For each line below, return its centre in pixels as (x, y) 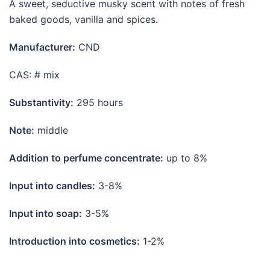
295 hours (98, 103)
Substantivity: (41, 103)
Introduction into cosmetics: (74, 241)
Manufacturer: (42, 47)
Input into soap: (46, 214)
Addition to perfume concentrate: (86, 158)
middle (51, 130)
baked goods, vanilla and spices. (83, 20)
